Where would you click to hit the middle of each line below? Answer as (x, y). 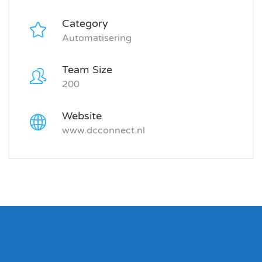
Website (82, 116)
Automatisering (97, 38)
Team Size (87, 70)
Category (85, 24)
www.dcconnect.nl (104, 131)
